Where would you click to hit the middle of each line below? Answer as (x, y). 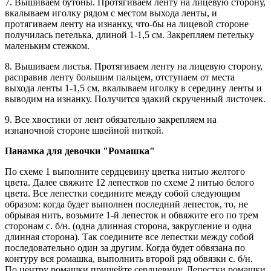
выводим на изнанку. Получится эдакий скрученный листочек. (135, 99)
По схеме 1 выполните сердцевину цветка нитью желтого (125, 171)
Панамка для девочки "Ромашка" (80, 151)
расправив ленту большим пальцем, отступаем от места (120, 77)
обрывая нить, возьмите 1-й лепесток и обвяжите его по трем (132, 215)
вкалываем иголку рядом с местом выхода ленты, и (111, 13)
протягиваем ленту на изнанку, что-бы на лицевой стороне (127, 24)
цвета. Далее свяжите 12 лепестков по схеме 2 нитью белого (129, 182)
